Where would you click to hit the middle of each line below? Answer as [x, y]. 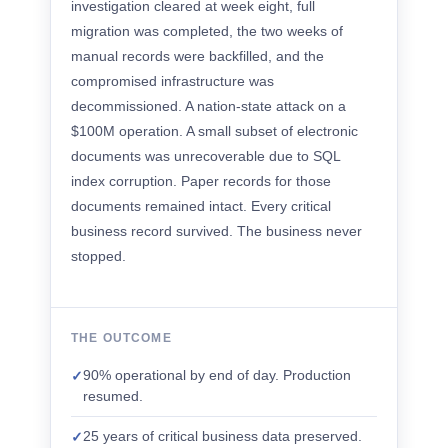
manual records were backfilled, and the [197, 56]
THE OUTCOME [121, 338]
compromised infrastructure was [172, 81]
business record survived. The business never [216, 231]
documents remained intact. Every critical [201, 206]
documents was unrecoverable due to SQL [205, 156]
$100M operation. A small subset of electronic [214, 131]
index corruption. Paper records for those [201, 181]
